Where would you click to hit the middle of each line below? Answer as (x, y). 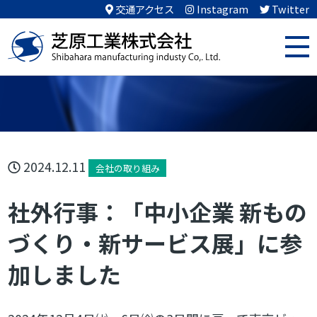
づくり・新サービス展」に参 (155, 243)
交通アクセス (144, 9)
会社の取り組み (127, 168)
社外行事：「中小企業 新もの (158, 212)
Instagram (222, 9)
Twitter (290, 9)
